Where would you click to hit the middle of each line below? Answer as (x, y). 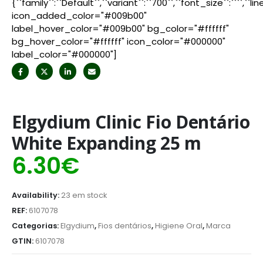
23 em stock (84, 195)
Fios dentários (125, 226)
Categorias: (36, 226)
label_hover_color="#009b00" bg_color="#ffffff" (120, 28)
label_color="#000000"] (64, 54)
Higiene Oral (179, 226)
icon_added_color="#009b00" (79, 15)
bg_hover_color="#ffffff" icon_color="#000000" (119, 41)
